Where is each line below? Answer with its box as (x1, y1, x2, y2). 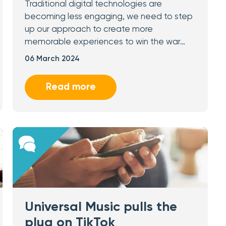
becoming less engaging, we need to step (25, 13, 193, 21)
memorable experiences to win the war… (25, 38, 186, 46)
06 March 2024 (25, 55, 80, 63)
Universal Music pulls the (25, 201, 178, 214)
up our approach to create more (25, 25, 153, 34)
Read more (45, 82, 96, 92)
